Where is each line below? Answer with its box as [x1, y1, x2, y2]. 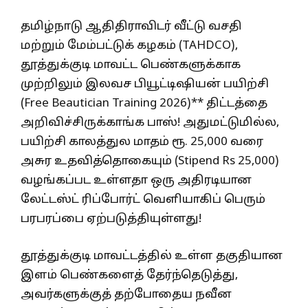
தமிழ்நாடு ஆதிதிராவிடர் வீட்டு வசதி [21, 19, 242, 34]
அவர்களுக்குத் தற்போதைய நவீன [21, 287, 232, 302]
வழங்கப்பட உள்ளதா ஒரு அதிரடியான [21, 173, 252, 188]
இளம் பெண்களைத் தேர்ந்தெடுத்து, [21, 267, 238, 283]
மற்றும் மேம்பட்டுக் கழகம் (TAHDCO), [21, 38, 238, 54]
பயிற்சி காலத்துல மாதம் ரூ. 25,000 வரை [21, 135, 263, 150]
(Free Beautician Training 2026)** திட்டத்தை [21, 96, 267, 111]
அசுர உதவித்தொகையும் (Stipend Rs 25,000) [21, 154, 279, 169]
